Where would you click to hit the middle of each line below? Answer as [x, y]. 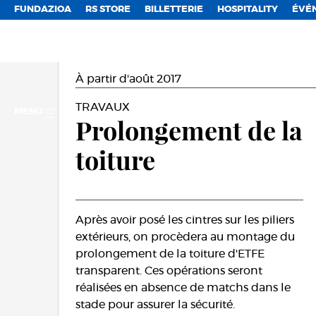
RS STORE [108, 10]
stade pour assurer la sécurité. [155, 305]
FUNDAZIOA [43, 10]
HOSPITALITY [248, 10]
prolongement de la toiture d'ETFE [170, 254]
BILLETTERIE [174, 10]
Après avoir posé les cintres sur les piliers [185, 220]
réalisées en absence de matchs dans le [183, 288]
